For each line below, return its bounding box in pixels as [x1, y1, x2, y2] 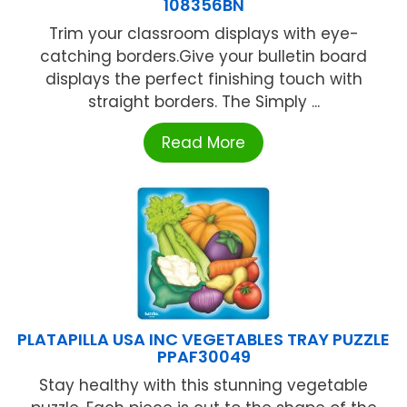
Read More [162, 132, 245, 154]
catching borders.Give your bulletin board [40, 45, 367, 68]
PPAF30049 [156, 345, 251, 369]
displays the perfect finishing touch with [45, 68, 362, 91]
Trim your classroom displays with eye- [48, 23, 359, 45]
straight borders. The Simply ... [87, 91, 320, 114]
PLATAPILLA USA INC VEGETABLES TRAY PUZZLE [17, 328, 390, 352]
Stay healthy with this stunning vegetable [39, 374, 368, 397]
